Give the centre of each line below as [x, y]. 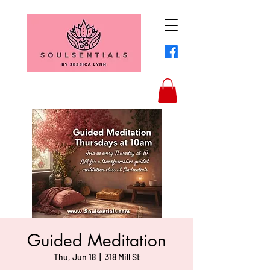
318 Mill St [122, 257]
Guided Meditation [96, 240]
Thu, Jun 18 [74, 257]
